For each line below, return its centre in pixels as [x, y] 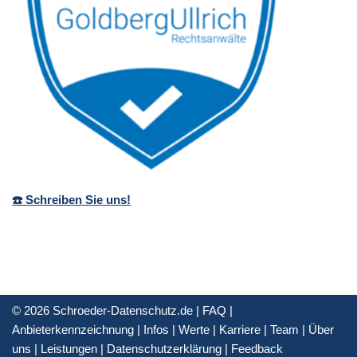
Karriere [240, 330]
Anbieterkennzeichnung [73, 330]
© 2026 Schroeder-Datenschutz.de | [107, 311]
